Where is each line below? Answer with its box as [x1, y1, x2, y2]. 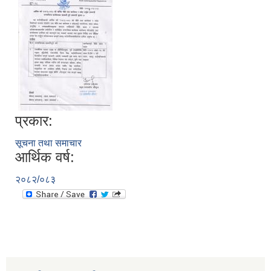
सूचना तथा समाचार [15, 138, 82, 149]
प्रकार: [15, 113, 53, 129]
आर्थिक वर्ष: [15, 149, 74, 166]
